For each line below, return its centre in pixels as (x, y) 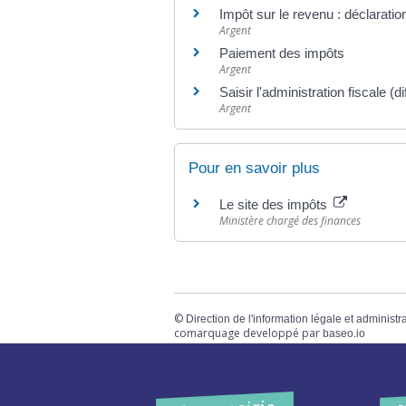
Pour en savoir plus (254, 169)
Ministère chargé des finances (290, 221)
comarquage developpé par (248, 333)
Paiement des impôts (282, 53)
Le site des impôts (275, 205)
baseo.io (344, 333)
